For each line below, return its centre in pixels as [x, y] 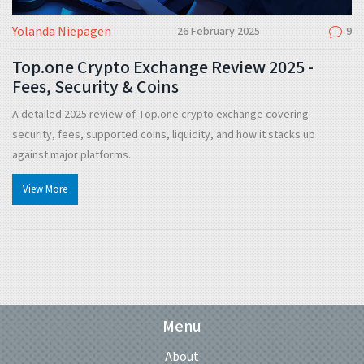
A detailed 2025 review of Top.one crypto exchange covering [160, 115]
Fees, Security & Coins [95, 87]
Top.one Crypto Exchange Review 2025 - [163, 68]
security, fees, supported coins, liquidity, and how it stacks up [164, 135]
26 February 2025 [218, 32]
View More [45, 190]
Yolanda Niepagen [62, 32]
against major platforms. [71, 156]
